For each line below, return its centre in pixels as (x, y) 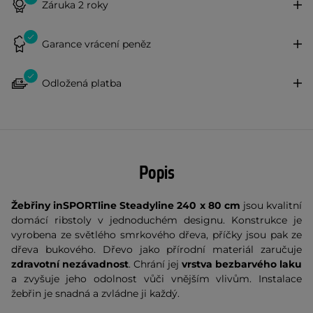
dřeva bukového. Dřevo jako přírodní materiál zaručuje (156, 249)
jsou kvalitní (272, 205)
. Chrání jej (155, 264)
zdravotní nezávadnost (70, 264)
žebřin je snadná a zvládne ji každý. (95, 293)
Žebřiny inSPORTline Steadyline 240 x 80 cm (127, 205)
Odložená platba (82, 83)
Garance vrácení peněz (96, 44)
